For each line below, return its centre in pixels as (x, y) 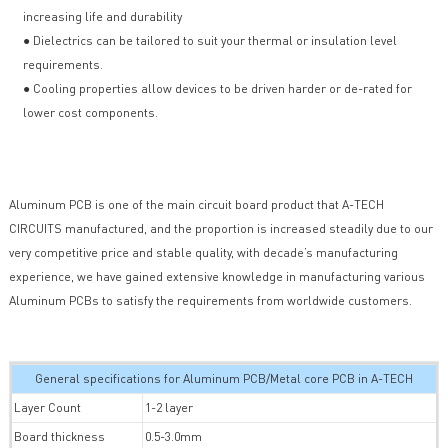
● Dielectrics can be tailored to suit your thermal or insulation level (209, 41)
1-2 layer (169, 408)
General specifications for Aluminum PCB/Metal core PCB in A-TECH (223, 379)
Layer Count (48, 408)
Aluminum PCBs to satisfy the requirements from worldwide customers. (210, 301)
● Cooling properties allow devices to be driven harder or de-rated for (217, 89)
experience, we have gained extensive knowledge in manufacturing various (216, 277)
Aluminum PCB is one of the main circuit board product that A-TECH (196, 205)
